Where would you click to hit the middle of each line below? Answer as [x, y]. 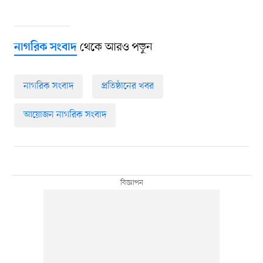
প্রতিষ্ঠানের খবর [127, 87]
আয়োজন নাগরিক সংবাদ [65, 115]
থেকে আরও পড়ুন [114, 48]
